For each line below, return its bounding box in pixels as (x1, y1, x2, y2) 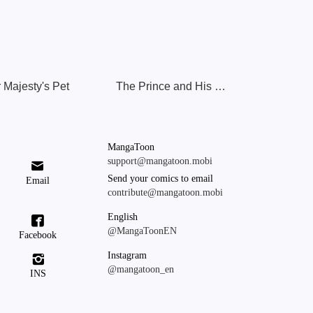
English (108, 212, 138, 222)
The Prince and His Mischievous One (214, 80, 226, 92)
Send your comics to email (108, 173, 213, 184)
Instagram (108, 250, 147, 261)
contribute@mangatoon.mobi (108, 187, 223, 198)
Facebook (19, 229, 57, 240)
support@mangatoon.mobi (108, 156, 212, 166)
